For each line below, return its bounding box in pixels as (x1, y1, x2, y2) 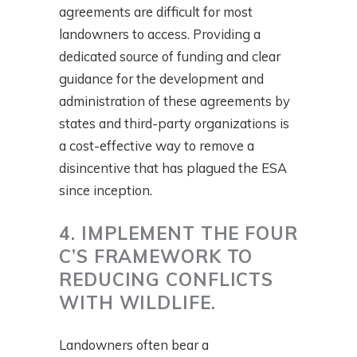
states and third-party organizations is (59, 115, 289, 132)
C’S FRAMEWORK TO (59, 245, 253, 269)
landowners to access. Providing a (59, 25, 261, 43)
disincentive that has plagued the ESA (59, 159, 287, 177)
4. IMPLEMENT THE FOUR (59, 222, 298, 245)
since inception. (59, 182, 155, 199)
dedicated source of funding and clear (59, 48, 280, 65)
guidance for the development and (59, 70, 264, 88)
